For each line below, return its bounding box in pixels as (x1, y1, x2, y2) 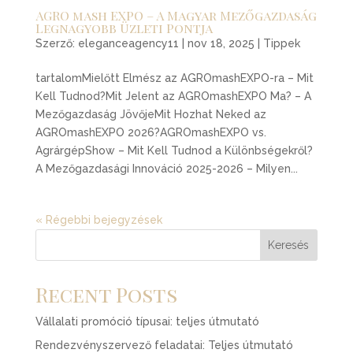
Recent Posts (35, 280, 177, 308)
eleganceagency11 (77, 36, 179, 50)
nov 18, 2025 (187, 36, 255, 50)
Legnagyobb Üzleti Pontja (35, 19, 213, 36)
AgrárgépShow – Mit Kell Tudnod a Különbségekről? (35, 143, 313, 157)
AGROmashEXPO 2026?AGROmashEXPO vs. (35, 125, 266, 139)
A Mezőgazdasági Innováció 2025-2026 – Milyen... (35, 162, 298, 175)
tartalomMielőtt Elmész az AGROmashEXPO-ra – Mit (35, 71, 314, 84)
